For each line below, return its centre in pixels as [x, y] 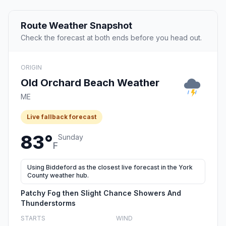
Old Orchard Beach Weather [90, 83]
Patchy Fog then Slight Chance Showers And [101, 193]
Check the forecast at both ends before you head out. [111, 38]
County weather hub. [58, 176]
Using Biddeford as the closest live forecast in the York [110, 167]
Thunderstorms [48, 203]
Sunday [71, 137]
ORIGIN [31, 68]
